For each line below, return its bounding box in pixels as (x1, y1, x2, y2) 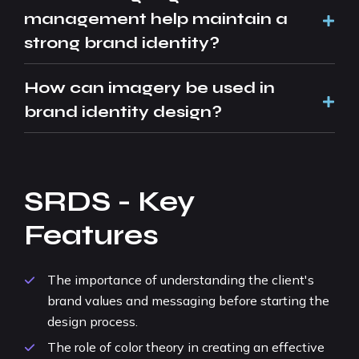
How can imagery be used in (24, 77, 275, 98)
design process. (47, 313, 138, 329)
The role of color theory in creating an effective (47, 338, 325, 355)
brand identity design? (24, 101, 222, 122)
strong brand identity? (24, 32, 220, 53)
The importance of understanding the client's (47, 271, 314, 288)
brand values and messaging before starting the (47, 292, 329, 309)
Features (24, 218, 159, 252)
